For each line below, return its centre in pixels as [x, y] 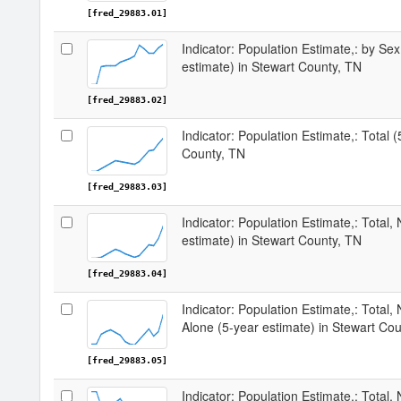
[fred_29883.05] [127, 360]
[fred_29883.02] [127, 100]
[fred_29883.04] [127, 273]
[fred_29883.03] [127, 187]
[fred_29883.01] [127, 13]
